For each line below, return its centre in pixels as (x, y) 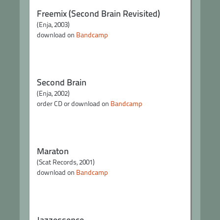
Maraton (53, 151)
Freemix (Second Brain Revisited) (98, 14)
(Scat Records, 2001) (66, 162)
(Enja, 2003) (53, 25)
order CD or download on (74, 104)
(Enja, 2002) (53, 93)
